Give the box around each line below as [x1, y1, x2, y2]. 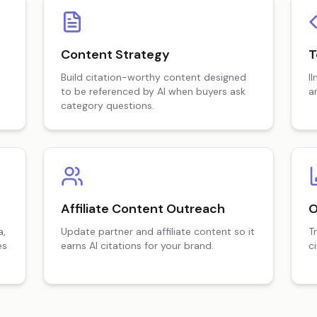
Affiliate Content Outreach [61, 200, 226, 217]
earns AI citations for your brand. [61, 239, 214, 252]
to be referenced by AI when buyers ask [61, 85, 246, 98]
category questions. [61, 99, 155, 112]
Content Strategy [61, 46, 171, 63]
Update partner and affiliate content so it [61, 225, 255, 238]
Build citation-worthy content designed [61, 71, 247, 83]
